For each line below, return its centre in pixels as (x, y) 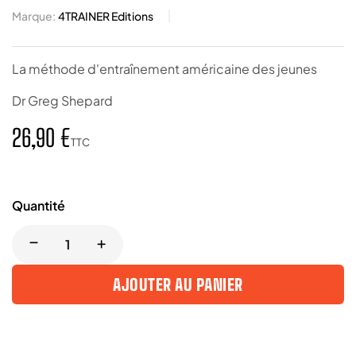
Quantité (39, 205)
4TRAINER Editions (106, 15)
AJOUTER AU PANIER (178, 284)
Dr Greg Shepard (62, 100)
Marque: (34, 15)
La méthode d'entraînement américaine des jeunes (164, 68)
